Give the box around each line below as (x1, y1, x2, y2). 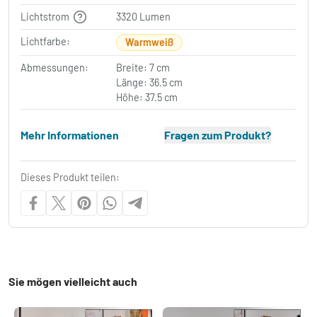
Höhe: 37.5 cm (116, 91, 178, 104)
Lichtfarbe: (21, 35, 70, 48)
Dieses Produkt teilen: (21, 171, 120, 184)
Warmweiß (125, 36, 174, 49)
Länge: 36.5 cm (116, 76, 183, 89)
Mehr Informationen (21, 128, 119, 142)
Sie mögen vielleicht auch (8, 275, 137, 289)
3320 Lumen (116, 10, 171, 23)
